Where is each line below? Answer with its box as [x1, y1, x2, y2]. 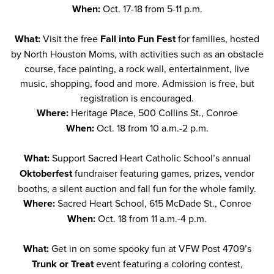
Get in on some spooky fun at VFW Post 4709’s [51, 242, 251, 255]
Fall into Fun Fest [100, 32, 176, 46]
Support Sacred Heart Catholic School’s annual [51, 151, 251, 165]
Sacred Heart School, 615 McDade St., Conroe [57, 196, 251, 210]
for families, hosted [176, 32, 259, 45]
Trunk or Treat [31, 257, 94, 271]
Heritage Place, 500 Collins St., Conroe [70, 106, 238, 119]
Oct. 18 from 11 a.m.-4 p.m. [98, 212, 207, 225]
